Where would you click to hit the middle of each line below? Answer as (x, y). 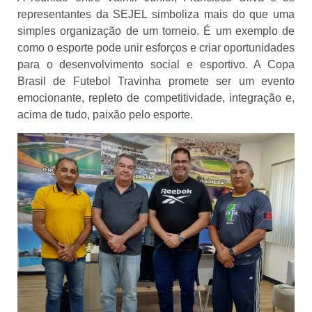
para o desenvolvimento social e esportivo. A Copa (156, 64)
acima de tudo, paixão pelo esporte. (105, 114)
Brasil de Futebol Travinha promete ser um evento (156, 81)
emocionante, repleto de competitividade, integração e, (156, 97)
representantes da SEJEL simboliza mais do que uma (156, 14)
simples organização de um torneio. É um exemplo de (156, 31)
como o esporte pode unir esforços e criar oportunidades (156, 47)
